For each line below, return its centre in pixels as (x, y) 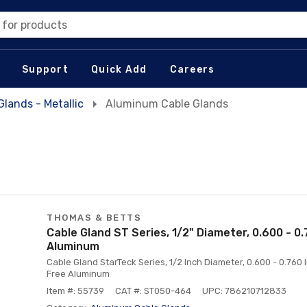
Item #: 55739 (75, 291)
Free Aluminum (78, 274)
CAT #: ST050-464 (153, 291)
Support (45, 69)
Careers (192, 69)
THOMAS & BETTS (94, 218)
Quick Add (119, 69)
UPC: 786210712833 (244, 291)
